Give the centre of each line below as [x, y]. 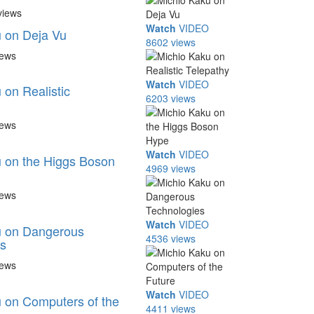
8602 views [171, 42]
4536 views [171, 238]
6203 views [171, 98]
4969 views [171, 168]
